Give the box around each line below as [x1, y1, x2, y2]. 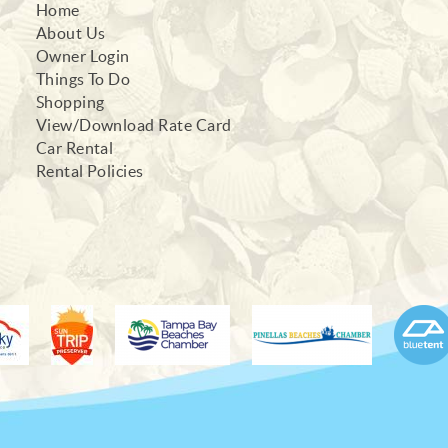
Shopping [35, 92, 105, 111]
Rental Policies [35, 161, 144, 180]
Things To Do [35, 69, 131, 88]
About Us [35, 23, 106, 42]
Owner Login [35, 46, 130, 65]
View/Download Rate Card [35, 115, 232, 134]
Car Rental [35, 138, 114, 157]
